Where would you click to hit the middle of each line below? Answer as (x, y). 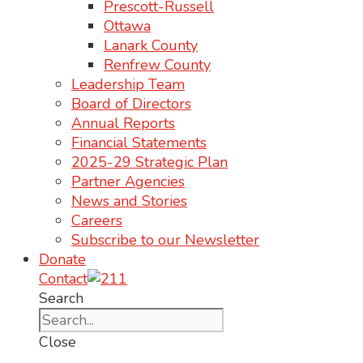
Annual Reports (123, 123)
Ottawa (127, 26)
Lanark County (151, 45)
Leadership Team (128, 84)
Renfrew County (157, 65)
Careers (97, 220)
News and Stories (129, 201)
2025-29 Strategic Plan (149, 162)
